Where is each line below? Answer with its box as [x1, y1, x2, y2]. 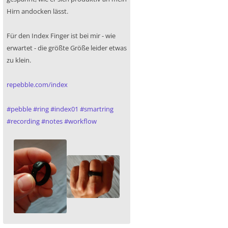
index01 [54, 104, 78, 114]
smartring [84, 104, 113, 114]
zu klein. [7, 55, 31, 65]
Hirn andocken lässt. [7, 7, 68, 16]
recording [11, 117, 40, 126]
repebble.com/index [7, 80, 68, 90]
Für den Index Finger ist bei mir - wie [7, 31, 116, 41]
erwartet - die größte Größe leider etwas [7, 43, 127, 53]
